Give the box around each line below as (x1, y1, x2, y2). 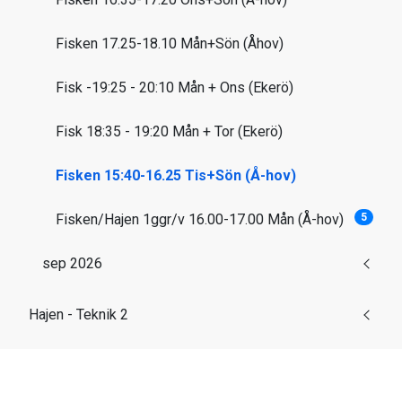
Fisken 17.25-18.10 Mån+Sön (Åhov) (56, 34, 284, 52)
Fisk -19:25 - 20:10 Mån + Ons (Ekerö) (56, 78, 293, 96)
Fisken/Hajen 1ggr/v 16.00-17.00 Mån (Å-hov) (56, 210, 344, 228)
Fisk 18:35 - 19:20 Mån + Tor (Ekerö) (56, 122, 283, 140)
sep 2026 (42, 254, 102, 272)
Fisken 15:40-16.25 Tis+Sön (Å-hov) (56, 166, 296, 184)
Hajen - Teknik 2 (29, 305, 128, 323)
